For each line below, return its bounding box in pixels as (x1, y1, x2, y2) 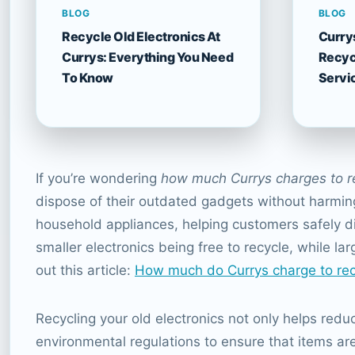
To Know (62, 69, 113, 86)
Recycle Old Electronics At (62, 28, 220, 44)
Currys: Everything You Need (62, 48, 234, 65)
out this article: (36, 261, 135, 278)
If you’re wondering (36, 170, 161, 186)
